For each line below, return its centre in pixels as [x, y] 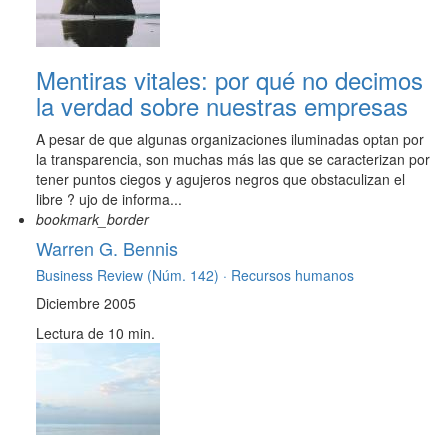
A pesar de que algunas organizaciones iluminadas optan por [230, 139]
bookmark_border [92, 219]
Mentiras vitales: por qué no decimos [229, 80]
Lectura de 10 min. [95, 333]
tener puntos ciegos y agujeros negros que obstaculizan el [220, 179]
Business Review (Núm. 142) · [133, 275]
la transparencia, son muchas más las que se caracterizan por [233, 159]
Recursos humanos [292, 275]
